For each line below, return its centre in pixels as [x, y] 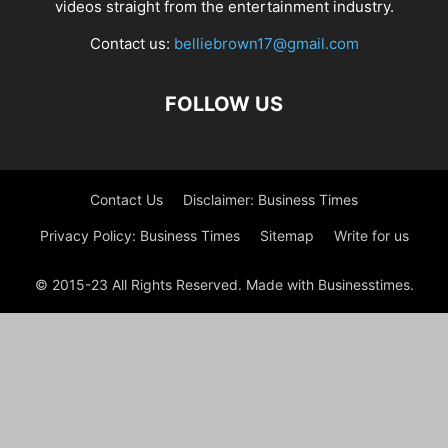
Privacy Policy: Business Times [139, 235]
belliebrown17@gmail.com [266, 43]
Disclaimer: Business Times [270, 199]
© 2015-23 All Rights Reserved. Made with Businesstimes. [224, 284]
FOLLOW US [224, 104]
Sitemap [286, 235]
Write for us [371, 235]
